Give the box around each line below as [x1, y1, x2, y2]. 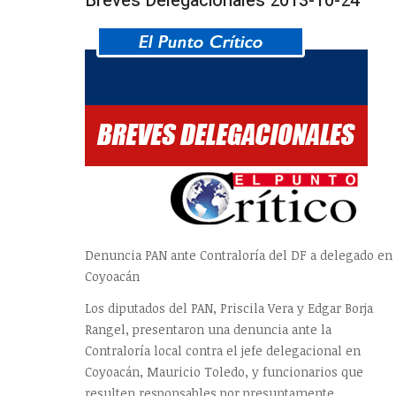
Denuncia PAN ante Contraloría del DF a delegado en [85, 247, 392, 264]
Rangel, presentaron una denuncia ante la [85, 320, 331, 338]
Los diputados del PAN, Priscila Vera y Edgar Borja [85, 299, 373, 316]
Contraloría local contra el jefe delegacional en [85, 341, 361, 359]
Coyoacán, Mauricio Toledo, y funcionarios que [85, 362, 363, 380]
